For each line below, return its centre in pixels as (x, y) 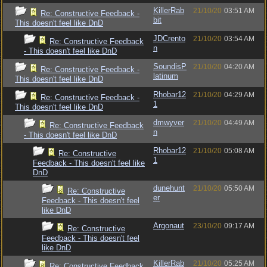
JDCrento (169, 38)
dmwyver (169, 122)
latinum (166, 76)
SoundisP (170, 66)
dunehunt (169, 188)
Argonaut (169, 226)
